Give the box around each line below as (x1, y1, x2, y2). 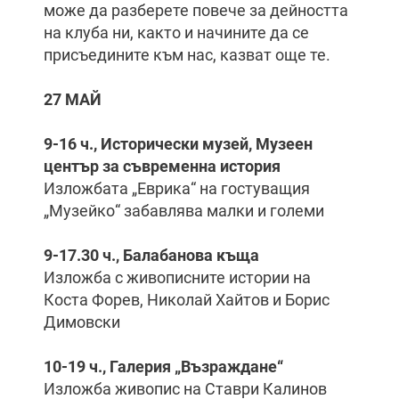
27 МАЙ (44, 90, 105, 109)
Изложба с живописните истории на (44, 268, 311, 287)
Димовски (44, 313, 124, 331)
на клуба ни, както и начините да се (44, 23, 309, 42)
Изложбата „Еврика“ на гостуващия (44, 179, 310, 198)
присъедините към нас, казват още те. (44, 45, 330, 64)
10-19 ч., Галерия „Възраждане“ (44, 357, 283, 376)
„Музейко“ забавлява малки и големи (44, 201, 338, 220)
